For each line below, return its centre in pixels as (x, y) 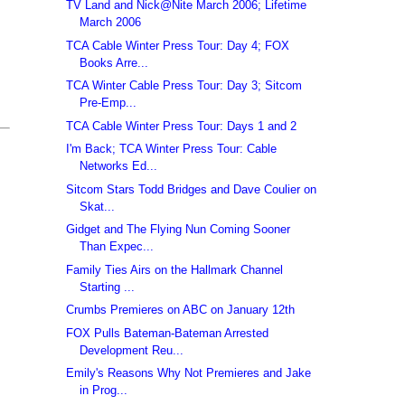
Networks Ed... (119, 166)
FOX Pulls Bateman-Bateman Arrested (168, 333)
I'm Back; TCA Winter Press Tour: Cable (172, 149)
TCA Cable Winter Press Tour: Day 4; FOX (178, 45)
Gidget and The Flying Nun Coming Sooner (179, 230)
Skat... (98, 206)
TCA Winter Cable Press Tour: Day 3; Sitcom (184, 86)
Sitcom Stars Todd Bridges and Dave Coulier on (192, 189)
